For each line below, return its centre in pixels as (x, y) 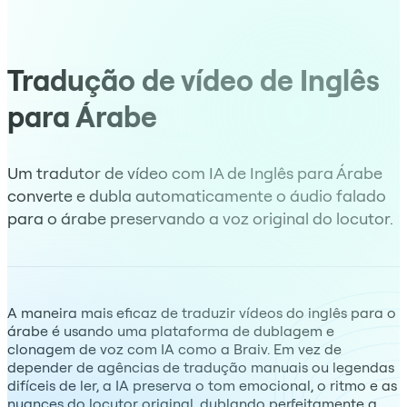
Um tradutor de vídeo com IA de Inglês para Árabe (195, 173)
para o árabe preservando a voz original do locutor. (200, 218)
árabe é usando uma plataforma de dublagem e (171, 330)
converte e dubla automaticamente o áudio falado (197, 195)
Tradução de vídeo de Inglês (194, 80)
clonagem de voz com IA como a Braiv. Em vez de (174, 348)
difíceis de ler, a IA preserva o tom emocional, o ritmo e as (202, 385)
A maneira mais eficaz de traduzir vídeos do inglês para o (202, 312)
